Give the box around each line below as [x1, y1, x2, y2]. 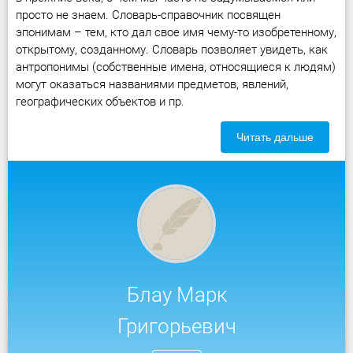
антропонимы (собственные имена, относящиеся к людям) [16, 60, 336, 74]
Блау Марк [126, 283, 227, 307]
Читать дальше [236, 131, 314, 143]
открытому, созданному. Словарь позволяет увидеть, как [16, 43, 328, 57]
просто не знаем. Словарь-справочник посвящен [16, 8, 281, 22]
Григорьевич [117, 314, 236, 338]
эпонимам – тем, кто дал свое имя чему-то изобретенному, [16, 25, 336, 39]
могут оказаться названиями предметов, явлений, [16, 77, 288, 91]
